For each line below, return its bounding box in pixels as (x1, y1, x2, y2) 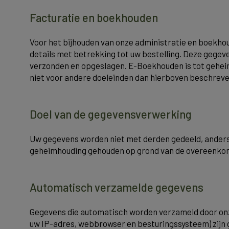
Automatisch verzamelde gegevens (30, 180, 203, 194)
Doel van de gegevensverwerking (30, 107, 192, 121)
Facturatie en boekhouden (30, 11, 158, 24)
